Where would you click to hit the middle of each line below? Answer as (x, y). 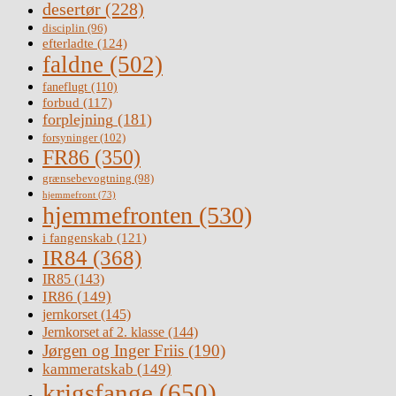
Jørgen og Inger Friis (113, 350)
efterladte (68, 42)
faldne (73, 64)
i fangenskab (78, 237)
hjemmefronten (118, 215)
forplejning (78, 119)
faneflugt (65, 86)
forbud (61, 102)
